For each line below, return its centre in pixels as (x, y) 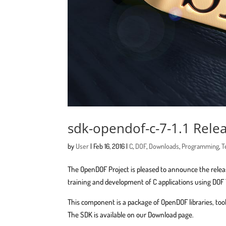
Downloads (164, 146)
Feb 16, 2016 (109, 146)
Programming (201, 146)
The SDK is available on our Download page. (131, 214)
